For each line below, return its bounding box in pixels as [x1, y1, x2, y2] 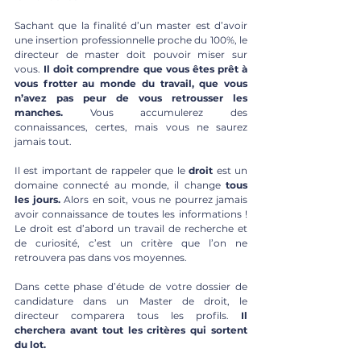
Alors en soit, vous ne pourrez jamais [60, 193, 247, 205]
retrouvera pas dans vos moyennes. [15, 251, 189, 263]
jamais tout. [15, 135, 74, 147]
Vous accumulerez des [63, 106, 247, 118]
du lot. [15, 338, 48, 351]
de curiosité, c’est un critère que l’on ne [15, 236, 247, 249]
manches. [15, 106, 63, 118]
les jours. [15, 193, 60, 205]
